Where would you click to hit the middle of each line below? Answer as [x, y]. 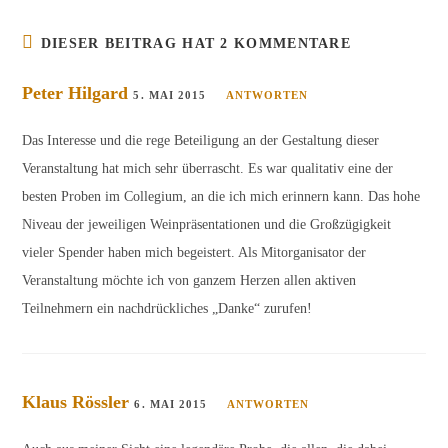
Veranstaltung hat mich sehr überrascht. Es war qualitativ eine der [208, 168]
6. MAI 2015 [171, 404]
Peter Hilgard [75, 93]
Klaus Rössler [76, 402]
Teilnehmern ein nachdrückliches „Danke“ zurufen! [167, 308]
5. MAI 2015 [170, 95]
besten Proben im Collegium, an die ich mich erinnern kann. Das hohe [221, 196]
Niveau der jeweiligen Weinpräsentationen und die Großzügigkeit [207, 224]
